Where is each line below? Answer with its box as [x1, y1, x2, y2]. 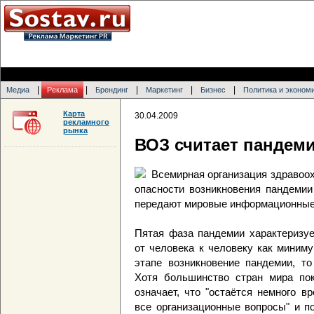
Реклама [47, 86, 78, 94]
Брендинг [95, 86, 128, 94]
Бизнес [200, 86, 226, 94]
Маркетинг [146, 86, 183, 94]
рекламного [63, 118, 109, 126]
